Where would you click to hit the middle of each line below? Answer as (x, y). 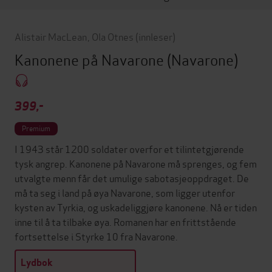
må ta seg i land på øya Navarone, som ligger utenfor (125, 192)
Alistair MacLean (51, 36)
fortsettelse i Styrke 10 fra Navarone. (96, 236)
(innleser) (155, 36)
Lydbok (37, 263)
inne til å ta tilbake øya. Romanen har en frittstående (125, 222)
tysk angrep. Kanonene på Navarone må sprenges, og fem (136, 163)
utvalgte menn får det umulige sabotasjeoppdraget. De (132, 178)
